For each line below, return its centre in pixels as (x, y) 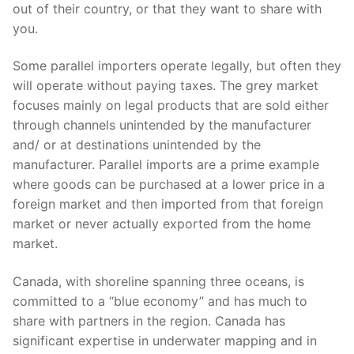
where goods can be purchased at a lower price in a (169, 185)
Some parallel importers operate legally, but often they (177, 66)
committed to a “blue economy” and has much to (160, 301)
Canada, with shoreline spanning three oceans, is (158, 281)
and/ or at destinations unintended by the (137, 145)
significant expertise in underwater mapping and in (165, 340)
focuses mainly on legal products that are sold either (171, 105)
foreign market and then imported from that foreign (168, 204)
